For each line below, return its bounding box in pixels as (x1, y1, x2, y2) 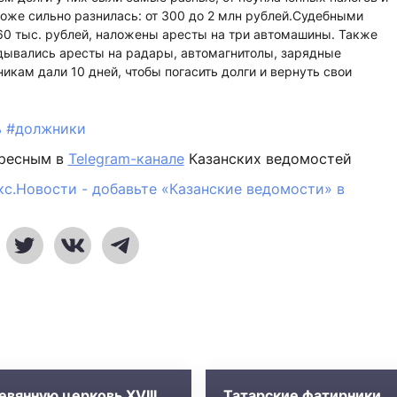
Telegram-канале (67, 150, 184, 167)
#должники (5, 120, 86, 137)
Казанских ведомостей (183, 150, 352, 167)
